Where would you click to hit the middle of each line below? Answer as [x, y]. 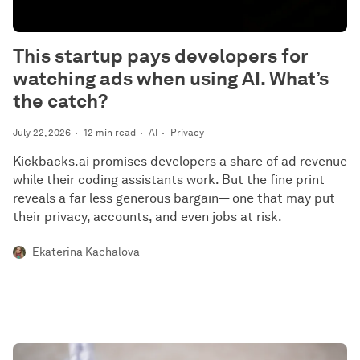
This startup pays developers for [160, 56]
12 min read [110, 132]
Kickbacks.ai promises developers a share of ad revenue [180, 161]
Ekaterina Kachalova [86, 252]
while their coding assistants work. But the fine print [169, 180]
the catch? [60, 101]
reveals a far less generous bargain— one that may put [174, 198]
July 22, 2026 [42, 132]
